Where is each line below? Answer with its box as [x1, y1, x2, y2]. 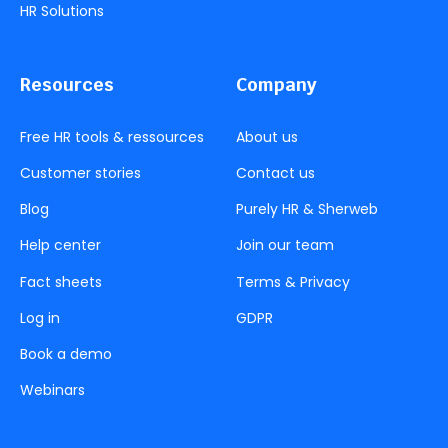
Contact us [236, 162, 315, 183]
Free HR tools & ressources [20, 126, 204, 147]
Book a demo [20, 344, 112, 365]
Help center [20, 235, 101, 256]
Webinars [20, 380, 85, 401]
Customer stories [20, 162, 141, 183]
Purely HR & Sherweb [236, 199, 378, 220]
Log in [20, 307, 60, 328]
